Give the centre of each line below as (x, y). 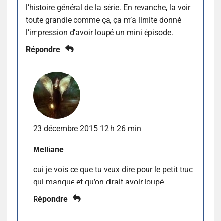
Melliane (48, 149)
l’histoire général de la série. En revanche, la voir (108, 7)
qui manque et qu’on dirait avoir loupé (98, 182)
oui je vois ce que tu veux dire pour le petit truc (113, 169)
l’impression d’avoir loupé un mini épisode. (99, 32)
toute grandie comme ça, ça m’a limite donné (103, 20)
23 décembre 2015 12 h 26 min (87, 128)
